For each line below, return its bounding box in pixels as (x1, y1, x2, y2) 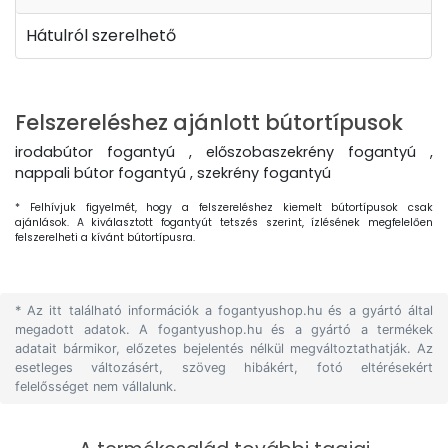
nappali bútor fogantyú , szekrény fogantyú (15, 163, 331, 183)
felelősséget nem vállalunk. (15, 379, 177, 394)
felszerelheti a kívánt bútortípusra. (15, 230, 195, 245)
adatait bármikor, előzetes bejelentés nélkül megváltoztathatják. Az (15, 341, 433, 356)
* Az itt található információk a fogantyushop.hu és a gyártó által (15, 303, 433, 318)
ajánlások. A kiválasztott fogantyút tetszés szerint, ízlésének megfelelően (15, 215, 433, 230)
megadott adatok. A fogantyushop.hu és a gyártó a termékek (15, 322, 433, 337)
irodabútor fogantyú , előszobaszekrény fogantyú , (15, 142, 433, 162)
